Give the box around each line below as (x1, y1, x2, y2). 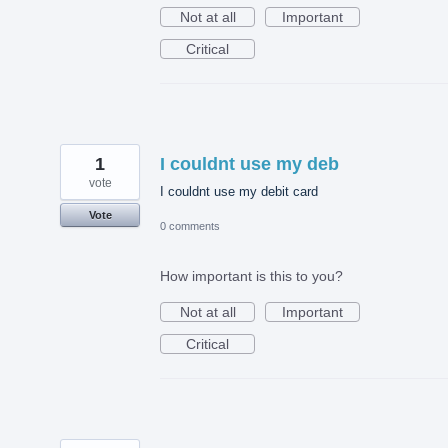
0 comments (160, 220, 220, 233)
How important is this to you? (160, 268, 343, 285)
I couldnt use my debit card (160, 184, 318, 200)
